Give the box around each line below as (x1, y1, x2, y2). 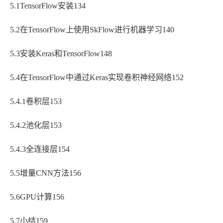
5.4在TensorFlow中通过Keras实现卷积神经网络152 (10, 73, 184, 82)
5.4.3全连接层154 (10, 145, 70, 154)
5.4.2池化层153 (10, 121, 62, 130)
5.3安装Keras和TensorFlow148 (10, 49, 112, 58)
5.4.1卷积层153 (10, 97, 62, 106)
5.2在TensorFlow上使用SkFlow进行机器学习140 (10, 25, 174, 34)
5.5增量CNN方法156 (10, 169, 81, 178)
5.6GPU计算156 (10, 193, 64, 202)
